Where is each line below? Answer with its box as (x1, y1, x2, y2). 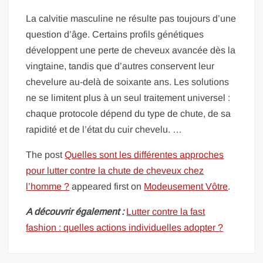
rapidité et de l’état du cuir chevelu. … (26, 124, 183, 134)
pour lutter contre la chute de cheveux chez (26, 165, 204, 176)
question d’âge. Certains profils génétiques (26, 29, 204, 39)
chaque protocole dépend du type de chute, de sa (26, 108, 231, 119)
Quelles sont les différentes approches (65, 149, 224, 160)
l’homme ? (26, 181, 70, 191)
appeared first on (69, 181, 144, 191)
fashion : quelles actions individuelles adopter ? (26, 222, 224, 232)
